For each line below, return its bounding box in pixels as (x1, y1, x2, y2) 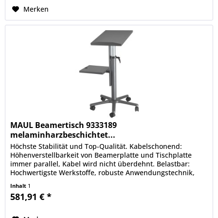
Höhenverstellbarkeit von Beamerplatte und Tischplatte (10, 150, 192, 160)
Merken (23, 4, 49, 14)
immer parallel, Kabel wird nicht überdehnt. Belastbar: (10, 159, 190, 168)
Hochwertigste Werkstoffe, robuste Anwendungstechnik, (10, 167, 195, 177)
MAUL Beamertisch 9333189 (10, 119, 117, 130)
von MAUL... (10, 176, 49, 186)
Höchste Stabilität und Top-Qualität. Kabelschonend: (10, 141, 182, 151)
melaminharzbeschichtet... (10, 129, 116, 140)
